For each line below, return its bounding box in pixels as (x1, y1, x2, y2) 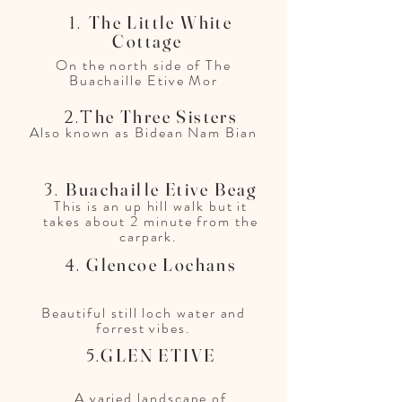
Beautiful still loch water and (40, 302, 247, 323)
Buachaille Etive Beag (66, 178, 258, 200)
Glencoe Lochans (86, 253, 238, 275)
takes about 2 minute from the (43, 211, 258, 232)
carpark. (118, 226, 183, 247)
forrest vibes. (96, 318, 191, 338)
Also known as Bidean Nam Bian (30, 122, 258, 143)
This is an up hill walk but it (53, 196, 249, 216)
